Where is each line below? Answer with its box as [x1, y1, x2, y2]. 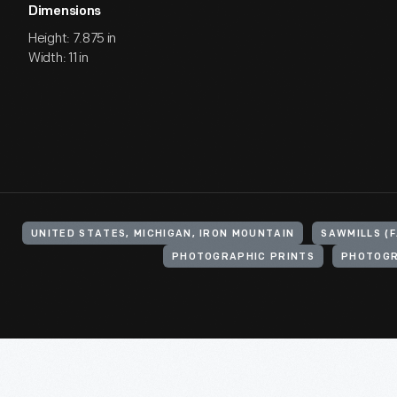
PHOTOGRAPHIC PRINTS [171, 253, 315, 262]
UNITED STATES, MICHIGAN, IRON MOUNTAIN [31, 230, 295, 239]
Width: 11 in [28, 50, 89, 66]
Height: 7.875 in [28, 30, 117, 47]
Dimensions [28, 5, 101, 19]
